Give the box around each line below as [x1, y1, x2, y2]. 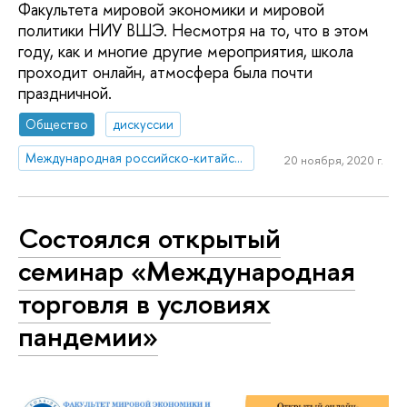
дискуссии [113, 115, 174, 134]
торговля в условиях [18, 284, 271, 323]
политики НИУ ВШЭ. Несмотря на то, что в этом [18, 19, 369, 43]
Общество [25, 115, 89, 134]
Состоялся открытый [18, 219, 281, 258]
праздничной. [18, 82, 112, 105]
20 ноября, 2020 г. [283, 152, 383, 169]
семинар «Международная [18, 252, 355, 291]
